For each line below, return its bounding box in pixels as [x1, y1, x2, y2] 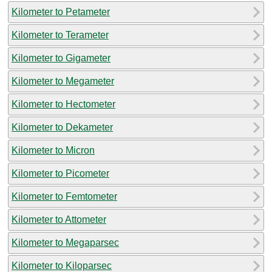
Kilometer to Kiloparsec [12, 260, 112, 271]
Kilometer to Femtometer [12, 191, 117, 202]
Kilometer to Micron [12, 144, 95, 155]
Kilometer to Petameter [12, 6, 110, 17]
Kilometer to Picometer [12, 168, 109, 178]
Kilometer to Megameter [12, 75, 114, 86]
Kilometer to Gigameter [12, 52, 110, 63]
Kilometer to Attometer [12, 214, 106, 225]
